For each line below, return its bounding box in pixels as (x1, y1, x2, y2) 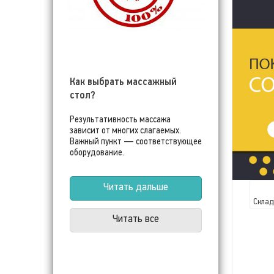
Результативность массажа (70, 114, 171, 125)
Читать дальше (103, 180, 168, 193)
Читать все (113, 212, 159, 225)
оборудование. (70, 147, 124, 158)
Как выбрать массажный (70, 75, 177, 88)
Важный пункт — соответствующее (70, 136, 202, 147)
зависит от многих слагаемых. (70, 125, 181, 136)
